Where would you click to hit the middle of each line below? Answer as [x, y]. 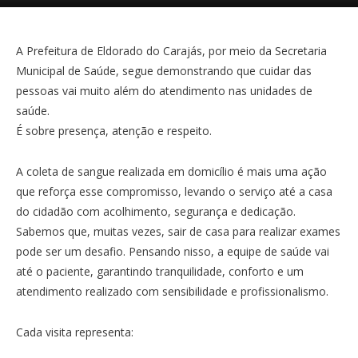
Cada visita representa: [75, 332]
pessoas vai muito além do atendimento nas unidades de [164, 91]
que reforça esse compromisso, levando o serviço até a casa [174, 191]
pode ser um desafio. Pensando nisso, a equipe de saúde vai [173, 251]
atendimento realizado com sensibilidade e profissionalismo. [172, 291]
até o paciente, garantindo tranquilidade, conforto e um [160, 271]
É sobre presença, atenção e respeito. [114, 131]
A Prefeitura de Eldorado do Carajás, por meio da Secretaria [171, 51]
